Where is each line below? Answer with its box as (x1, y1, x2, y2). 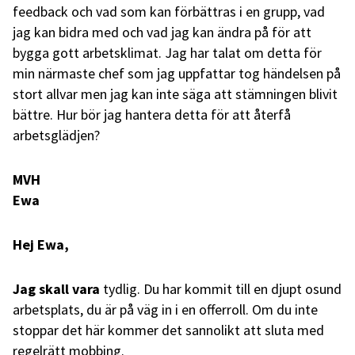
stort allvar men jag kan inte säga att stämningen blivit (13, 84, 338, 103)
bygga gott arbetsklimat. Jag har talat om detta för (13, 43, 322, 62)
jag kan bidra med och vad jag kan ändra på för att (13, 22, 311, 41)
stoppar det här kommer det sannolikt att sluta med (13, 320, 324, 339)
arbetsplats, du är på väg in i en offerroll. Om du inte (13, 300, 318, 319)
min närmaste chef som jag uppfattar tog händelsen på (13, 63, 341, 82)
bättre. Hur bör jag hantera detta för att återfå (13, 105, 291, 124)
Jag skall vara (13, 279, 100, 298)
